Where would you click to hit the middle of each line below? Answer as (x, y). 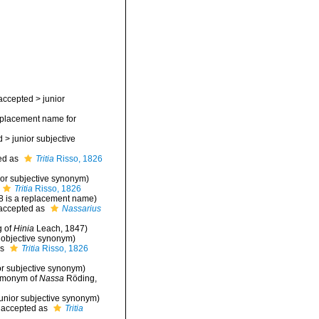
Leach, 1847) (61, 229)
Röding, (80, 278)
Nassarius (81, 209)
